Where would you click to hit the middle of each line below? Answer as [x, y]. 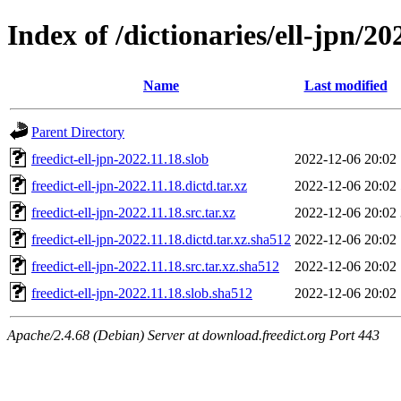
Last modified [346, 85]
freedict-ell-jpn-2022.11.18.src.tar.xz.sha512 [155, 266]
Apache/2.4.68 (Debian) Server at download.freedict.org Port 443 [193, 335]
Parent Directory [78, 132]
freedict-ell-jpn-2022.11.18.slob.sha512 [142, 293]
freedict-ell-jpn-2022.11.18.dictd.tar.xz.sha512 [161, 239]
